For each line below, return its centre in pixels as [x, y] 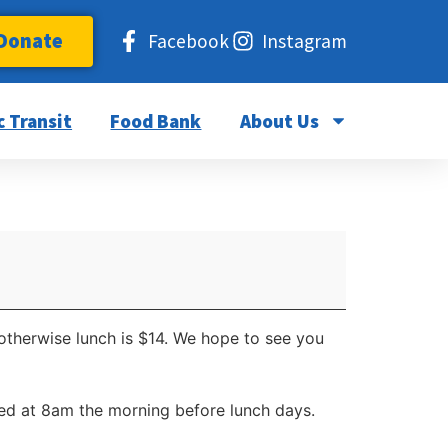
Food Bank [156, 120]
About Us [279, 120]
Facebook [189, 41]
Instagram [304, 41]
